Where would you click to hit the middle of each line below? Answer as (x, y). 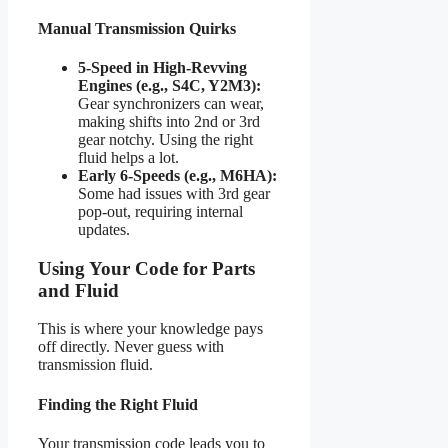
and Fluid (78, 290)
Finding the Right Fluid (118, 404)
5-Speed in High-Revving (162, 67)
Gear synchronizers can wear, (171, 103)
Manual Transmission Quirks (137, 28)
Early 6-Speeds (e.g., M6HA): (177, 175)
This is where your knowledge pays (150, 329)
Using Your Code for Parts (146, 268)
